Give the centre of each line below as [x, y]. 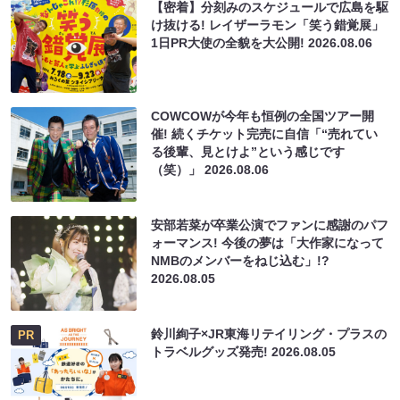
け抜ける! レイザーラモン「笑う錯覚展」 [268, 25]
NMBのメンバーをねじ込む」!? [241, 261]
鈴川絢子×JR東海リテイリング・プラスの [269, 334]
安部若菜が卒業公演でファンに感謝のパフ [270, 225]
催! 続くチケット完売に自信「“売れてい [265, 134]
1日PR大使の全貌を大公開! [230, 43]
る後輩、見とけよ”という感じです [248, 152]
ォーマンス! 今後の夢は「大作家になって [268, 243]
